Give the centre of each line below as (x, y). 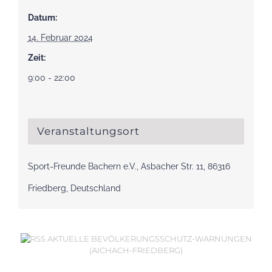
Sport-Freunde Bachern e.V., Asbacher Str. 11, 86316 (129, 167)
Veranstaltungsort (88, 131)
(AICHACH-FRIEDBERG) (136, 250)
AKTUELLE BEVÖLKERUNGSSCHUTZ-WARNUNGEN (149, 238)
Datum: (42, 18)
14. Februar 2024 (60, 38)
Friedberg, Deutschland (74, 189)
